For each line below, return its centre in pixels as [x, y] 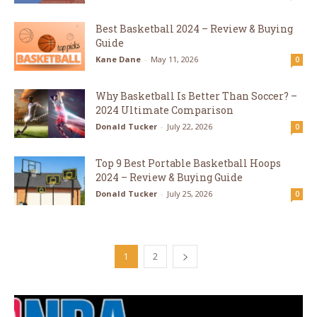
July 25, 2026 [190, 194]
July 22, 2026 [190, 126]
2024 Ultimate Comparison [165, 110]
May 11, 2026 [174, 59]
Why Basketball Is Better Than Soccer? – [196, 96]
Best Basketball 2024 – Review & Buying [194, 29]
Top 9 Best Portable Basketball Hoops [188, 163]
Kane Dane [118, 59]
